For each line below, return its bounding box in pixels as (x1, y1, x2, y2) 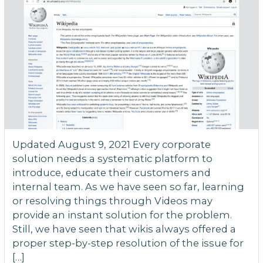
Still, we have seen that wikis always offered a (12, 222, 236, 235)
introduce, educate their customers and (12, 166, 211, 178)
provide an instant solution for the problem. (12, 208, 232, 221)
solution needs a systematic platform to (12, 152, 213, 164)
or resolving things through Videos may (12, 194, 213, 207)
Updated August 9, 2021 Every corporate (12, 138, 211, 150)
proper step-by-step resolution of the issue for (12, 237, 244, 249)
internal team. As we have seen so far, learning (12, 180, 244, 193)
